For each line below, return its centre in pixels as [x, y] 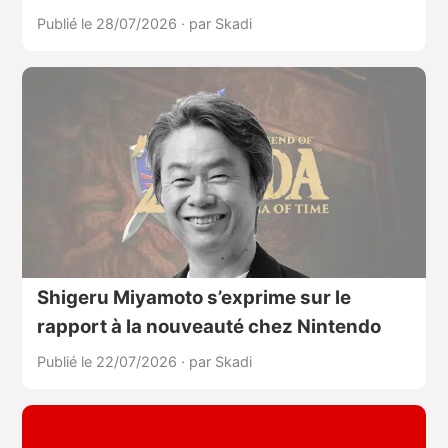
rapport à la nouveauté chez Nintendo [208, 327]
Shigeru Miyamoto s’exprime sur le [193, 298]
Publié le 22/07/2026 [108, 362]
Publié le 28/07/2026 [108, 23]
